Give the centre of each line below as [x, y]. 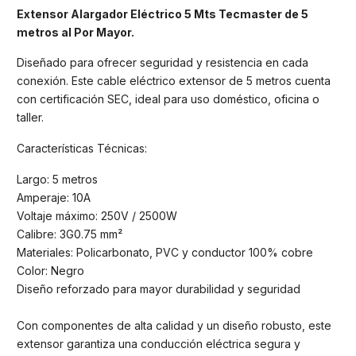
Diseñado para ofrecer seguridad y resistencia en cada [163, 63]
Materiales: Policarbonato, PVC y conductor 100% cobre [165, 252]
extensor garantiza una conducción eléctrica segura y [159, 343]
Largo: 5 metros [57, 179]
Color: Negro [50, 270]
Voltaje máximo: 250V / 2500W [97, 215]
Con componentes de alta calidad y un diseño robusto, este [174, 325]
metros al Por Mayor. [75, 32]
